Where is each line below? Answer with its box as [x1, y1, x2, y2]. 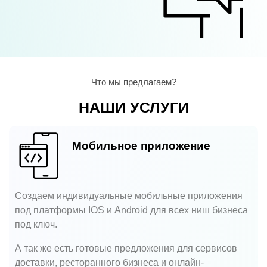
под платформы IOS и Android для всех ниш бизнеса [15, 204, 248, 215]
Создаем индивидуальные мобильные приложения [15, 190, 243, 201]
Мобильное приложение [72, 139, 210, 153]
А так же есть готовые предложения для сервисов [15, 243, 237, 253]
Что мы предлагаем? [91, 77, 176, 88]
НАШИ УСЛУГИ [78, 99, 189, 116]
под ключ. [15, 219, 57, 229]
